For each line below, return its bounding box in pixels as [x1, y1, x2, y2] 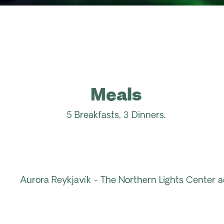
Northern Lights [118, 175, 183, 185]
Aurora [20, 175, 49, 185]
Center [186, 175, 215, 185]
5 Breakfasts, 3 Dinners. [66, 110, 165, 120]
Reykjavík [51, 175, 91, 185]
